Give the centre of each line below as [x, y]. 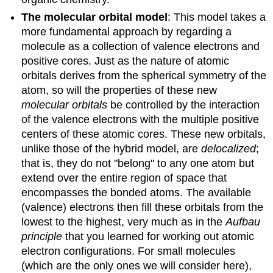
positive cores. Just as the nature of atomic [126, 61]
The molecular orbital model [95, 17]
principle [42, 236]
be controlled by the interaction [184, 105]
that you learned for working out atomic [158, 236]
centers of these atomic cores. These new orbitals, [144, 134]
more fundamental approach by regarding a [127, 31]
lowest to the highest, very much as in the [124, 222]
